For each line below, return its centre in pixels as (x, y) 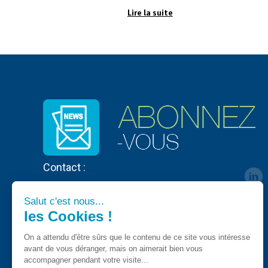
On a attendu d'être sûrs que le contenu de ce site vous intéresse (137, 237)
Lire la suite (150, 13)
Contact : (64, 167)
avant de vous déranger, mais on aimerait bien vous (113, 248)
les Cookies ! (68, 216)
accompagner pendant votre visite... (86, 260)
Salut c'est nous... (64, 201)
